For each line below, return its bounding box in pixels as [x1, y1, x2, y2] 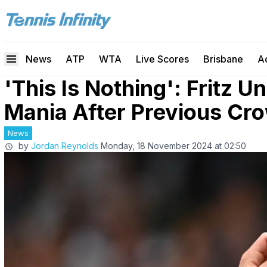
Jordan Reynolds [31, 141, 98, 151]
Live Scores [136, 53, 189, 65]
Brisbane [203, 53, 243, 65]
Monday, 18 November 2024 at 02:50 [101, 141, 246, 151]
